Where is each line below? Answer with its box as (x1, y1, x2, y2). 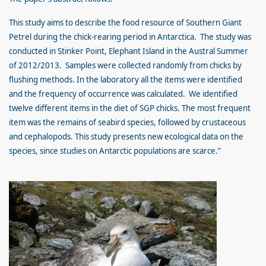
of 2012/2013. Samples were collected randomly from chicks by (9, 60, 242, 71)
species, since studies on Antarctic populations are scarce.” (9, 145, 221, 156)
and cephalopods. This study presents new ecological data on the (9, 131, 243, 142)
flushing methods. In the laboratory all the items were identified (9, 74, 242, 85)
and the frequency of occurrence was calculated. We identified (9, 88, 237, 99)
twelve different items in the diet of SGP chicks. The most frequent (9, 103, 251, 113)
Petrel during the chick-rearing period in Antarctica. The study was (9, 31, 251, 42)
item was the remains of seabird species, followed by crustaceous (9, 117, 246, 128)
